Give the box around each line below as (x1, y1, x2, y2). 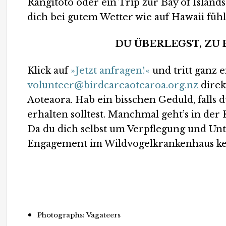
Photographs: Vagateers (37, 211, 121, 219)
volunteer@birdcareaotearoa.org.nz (27, 80, 199, 91)
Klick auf (27, 65, 71, 76)
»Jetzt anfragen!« (71, 65, 150, 76)
